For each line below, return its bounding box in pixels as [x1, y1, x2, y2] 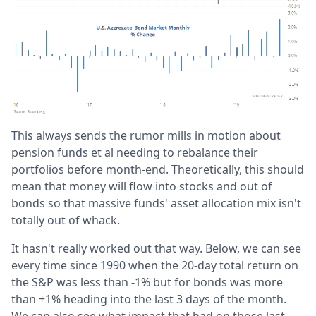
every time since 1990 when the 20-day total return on [11, 257, 298, 273]
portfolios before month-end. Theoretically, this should [11, 161, 304, 177]
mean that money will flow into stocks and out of [11, 178, 272, 194]
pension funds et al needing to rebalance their [11, 144, 258, 160]
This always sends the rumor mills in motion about [11, 127, 281, 143]
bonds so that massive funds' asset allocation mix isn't [11, 195, 301, 211]
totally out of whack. [11, 212, 120, 228]
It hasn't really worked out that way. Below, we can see [11, 240, 301, 256]
